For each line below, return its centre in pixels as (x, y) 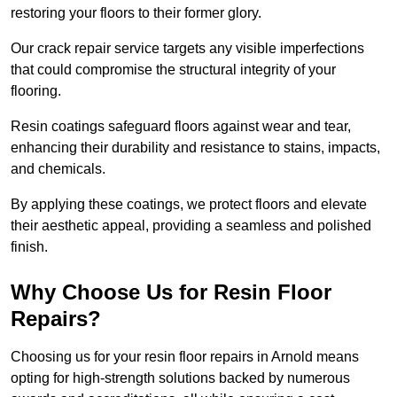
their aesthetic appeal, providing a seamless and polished (191, 226)
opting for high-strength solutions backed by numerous (180, 378)
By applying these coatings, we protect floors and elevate (189, 205)
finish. (29, 247)
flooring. (36, 91)
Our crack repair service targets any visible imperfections (187, 49)
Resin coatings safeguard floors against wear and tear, (181, 127)
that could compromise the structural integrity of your (173, 70)
